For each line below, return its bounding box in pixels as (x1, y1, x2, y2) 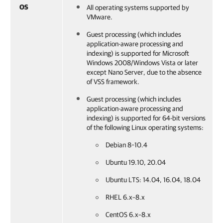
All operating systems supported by (87, 3, 189, 11)
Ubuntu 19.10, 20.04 (106, 158, 166, 166)
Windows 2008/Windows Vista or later (87, 59, 198, 67)
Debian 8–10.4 (106, 141, 147, 149)
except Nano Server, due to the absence (87, 68, 202, 76)
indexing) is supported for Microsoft (87, 49, 189, 57)
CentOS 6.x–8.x (106, 211, 151, 219)
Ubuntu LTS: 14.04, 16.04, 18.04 (106, 176, 201, 184)
